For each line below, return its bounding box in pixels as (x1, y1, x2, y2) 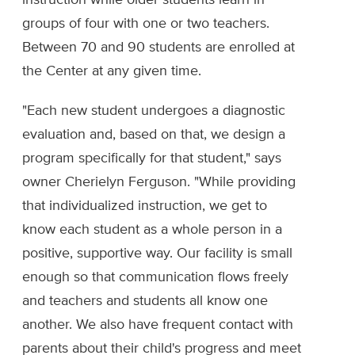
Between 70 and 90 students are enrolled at (22, 40, 295, 55)
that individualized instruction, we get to (22, 199, 267, 214)
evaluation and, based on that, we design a (22, 128, 285, 143)
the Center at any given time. (22, 64, 201, 79)
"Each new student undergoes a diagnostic (22, 104, 285, 119)
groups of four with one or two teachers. (22, 17, 269, 32)
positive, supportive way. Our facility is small (22, 246, 292, 261)
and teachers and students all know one (22, 294, 268, 309)
